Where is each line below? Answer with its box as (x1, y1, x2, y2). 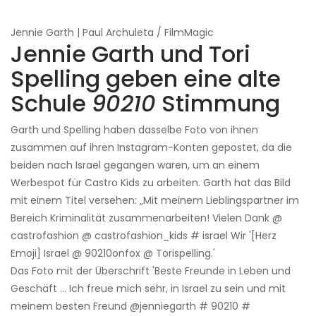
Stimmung (156, 87, 280, 119)
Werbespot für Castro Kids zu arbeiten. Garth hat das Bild (11, 175, 291, 190)
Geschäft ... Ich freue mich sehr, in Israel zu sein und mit (11, 281, 286, 296)
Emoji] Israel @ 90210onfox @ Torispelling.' (11, 245, 215, 260)
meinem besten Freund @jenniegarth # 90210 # (11, 298, 250, 313)
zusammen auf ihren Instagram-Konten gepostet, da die (11, 140, 292, 154)
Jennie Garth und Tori (11, 37, 250, 70)
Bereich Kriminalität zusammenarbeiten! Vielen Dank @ (11, 210, 282, 225)
